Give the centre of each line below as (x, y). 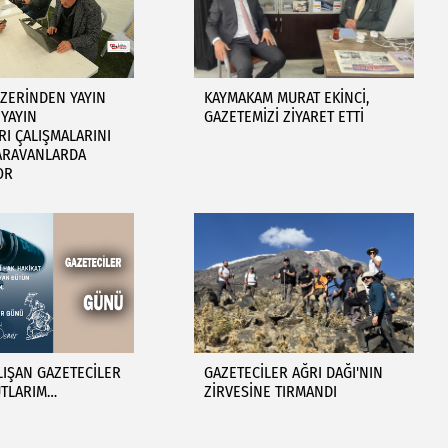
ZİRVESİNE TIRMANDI (270, 391)
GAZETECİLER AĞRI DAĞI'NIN (293, 372)
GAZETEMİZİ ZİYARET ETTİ (283, 116)
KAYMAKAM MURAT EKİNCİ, (286, 97)
